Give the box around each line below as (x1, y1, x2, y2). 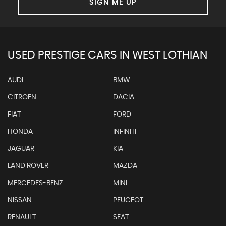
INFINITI (112, 128, 136, 135)
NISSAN (8, 196, 32, 204)
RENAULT (8, 213, 36, 221)
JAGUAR (8, 145, 34, 152)
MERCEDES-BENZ (8, 179, 63, 187)
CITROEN (8, 93, 36, 101)
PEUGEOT (112, 196, 143, 204)
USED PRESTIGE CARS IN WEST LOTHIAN (8, 49, 207, 61)
